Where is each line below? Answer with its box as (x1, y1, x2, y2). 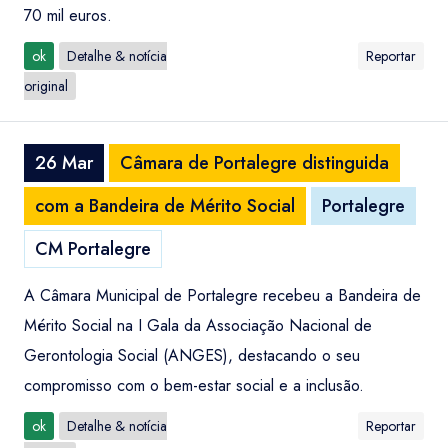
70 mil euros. (24, 4, 112, 27)
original (24, 76, 68, 96)
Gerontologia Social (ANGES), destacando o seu (24, 344, 360, 367)
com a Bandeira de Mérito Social (35, 193, 295, 219)
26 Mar (35, 150, 93, 176)
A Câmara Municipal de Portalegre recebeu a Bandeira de (24, 284, 421, 307)
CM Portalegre (35, 236, 151, 262)
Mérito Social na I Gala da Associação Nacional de (24, 314, 372, 337)
